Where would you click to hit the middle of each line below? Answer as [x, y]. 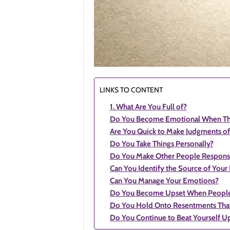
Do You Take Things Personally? [161, 144]
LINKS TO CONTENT [131, 90]
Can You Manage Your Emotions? [164, 181]
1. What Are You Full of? [148, 107]
